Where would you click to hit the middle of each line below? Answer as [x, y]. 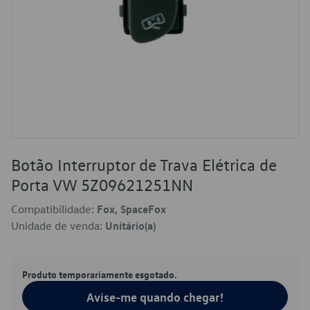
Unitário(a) [130, 226]
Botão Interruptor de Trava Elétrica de [144, 165]
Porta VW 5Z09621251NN [102, 185]
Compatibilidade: [54, 209]
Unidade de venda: [58, 226]
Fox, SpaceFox [131, 209]
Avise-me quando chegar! [155, 297]
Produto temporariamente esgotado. [100, 274]
